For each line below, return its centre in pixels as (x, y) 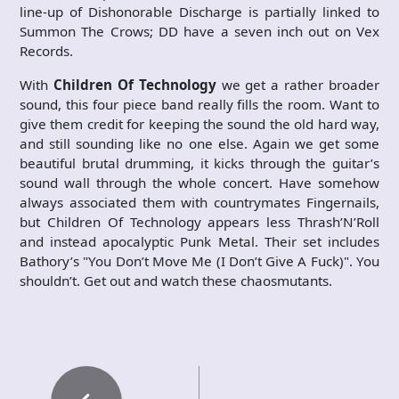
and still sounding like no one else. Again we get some (199, 143)
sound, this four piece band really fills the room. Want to (199, 104)
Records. (46, 50)
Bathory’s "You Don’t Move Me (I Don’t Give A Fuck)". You (199, 261)
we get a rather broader (297, 84)
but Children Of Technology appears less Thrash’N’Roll (199, 221)
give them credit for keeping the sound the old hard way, (199, 123)
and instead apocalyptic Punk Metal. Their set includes (199, 241)
